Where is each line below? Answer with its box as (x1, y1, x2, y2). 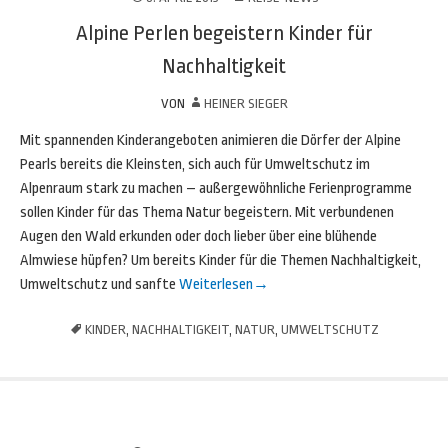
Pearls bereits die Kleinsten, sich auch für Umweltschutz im (20, 156, 370, 173)
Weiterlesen (176, 276, 253, 293)
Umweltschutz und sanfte (20, 276, 176, 293)
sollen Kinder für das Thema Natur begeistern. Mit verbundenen (20, 204, 394, 221)
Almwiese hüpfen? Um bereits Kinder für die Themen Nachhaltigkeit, (20, 252, 421, 269)
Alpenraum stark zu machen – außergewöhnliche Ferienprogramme (20, 180, 412, 197)
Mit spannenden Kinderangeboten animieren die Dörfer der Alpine (20, 132, 401, 149)
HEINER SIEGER (203, 96, 288, 111)
